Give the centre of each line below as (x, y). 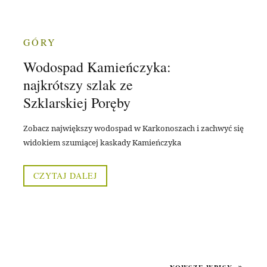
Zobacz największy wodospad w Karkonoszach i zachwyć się (133, 128)
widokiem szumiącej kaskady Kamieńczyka (102, 143)
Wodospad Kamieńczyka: (97, 67)
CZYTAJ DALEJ (66, 176)
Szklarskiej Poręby (77, 103)
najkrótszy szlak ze (78, 85)
